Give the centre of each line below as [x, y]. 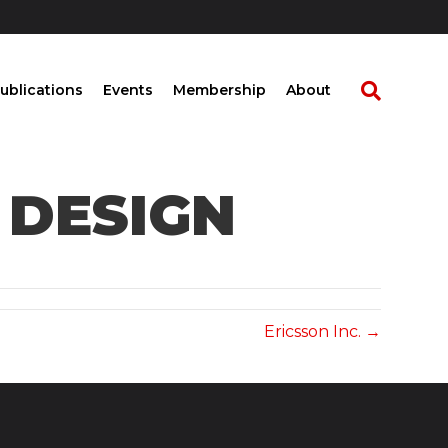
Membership [219, 90]
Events [127, 90]
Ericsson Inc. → [322, 331]
